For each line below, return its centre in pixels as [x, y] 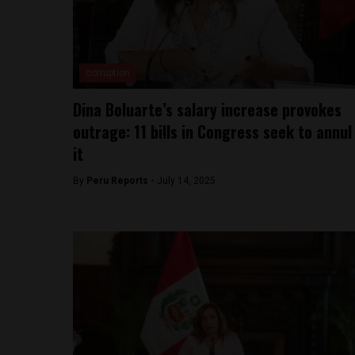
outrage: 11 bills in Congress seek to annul [212, 132]
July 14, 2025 [186, 181]
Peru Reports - [122, 181]
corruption [108, 73]
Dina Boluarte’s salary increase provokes [207, 109]
